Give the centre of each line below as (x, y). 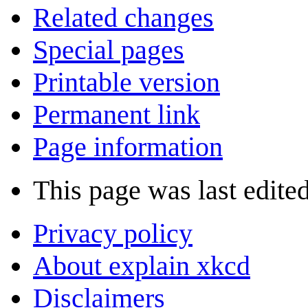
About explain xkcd (142, 266)
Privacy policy (113, 234)
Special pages (109, 50)
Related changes (123, 18)
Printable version (126, 82)
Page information (128, 147)
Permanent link (117, 115)
